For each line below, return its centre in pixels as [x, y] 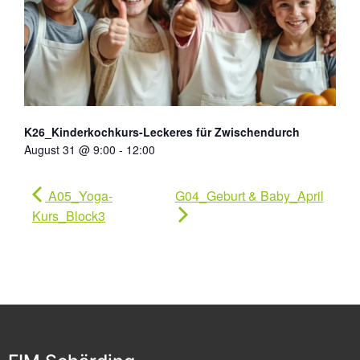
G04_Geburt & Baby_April [249, 195]
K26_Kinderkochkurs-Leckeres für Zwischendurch [162, 131]
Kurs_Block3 [69, 215]
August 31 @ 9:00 [70, 149]
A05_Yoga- [79, 195]
